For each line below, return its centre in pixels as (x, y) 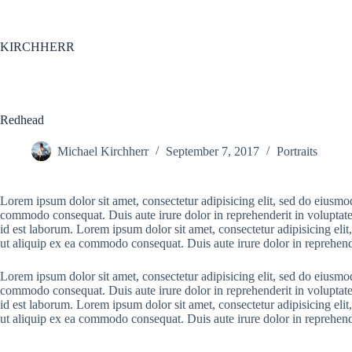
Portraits (297, 152)
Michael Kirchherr (103, 152)
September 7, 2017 (213, 152)
